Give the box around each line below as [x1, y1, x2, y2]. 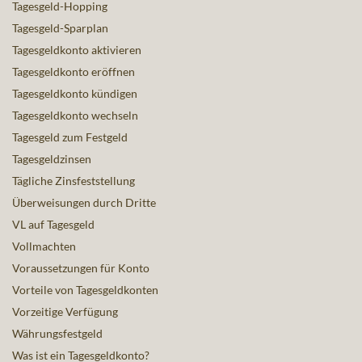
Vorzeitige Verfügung [12, 305, 118, 319]
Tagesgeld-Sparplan [12, 21, 108, 36]
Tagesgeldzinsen [12, 152, 91, 166]
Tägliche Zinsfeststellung [12, 174, 135, 188]
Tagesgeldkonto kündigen [12, 86, 137, 101]
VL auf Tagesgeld [12, 217, 95, 232]
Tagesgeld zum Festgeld [12, 130, 128, 145]
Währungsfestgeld [12, 326, 103, 341]
